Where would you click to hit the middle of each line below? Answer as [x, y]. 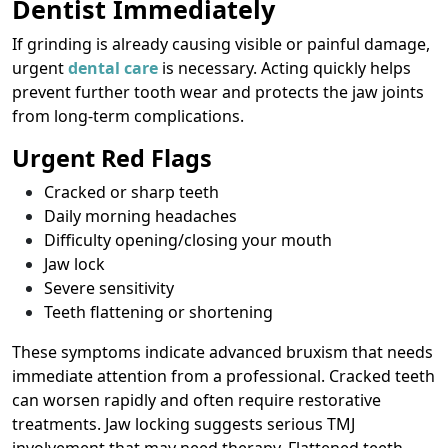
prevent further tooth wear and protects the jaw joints [218, 92]
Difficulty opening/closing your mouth [188, 240]
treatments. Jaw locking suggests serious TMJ [183, 424]
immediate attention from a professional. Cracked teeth [223, 376]
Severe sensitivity [109, 288]
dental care [113, 68]
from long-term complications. [128, 116]
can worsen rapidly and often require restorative [196, 400]
